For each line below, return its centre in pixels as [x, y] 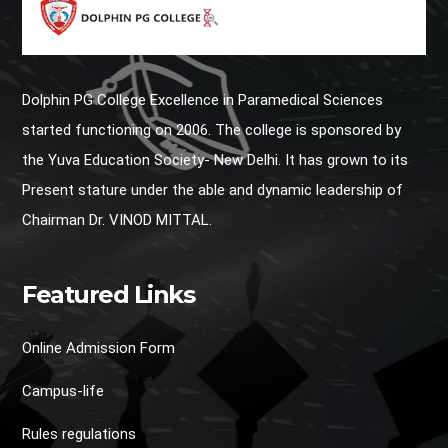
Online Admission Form [99, 347]
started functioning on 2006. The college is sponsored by [212, 129]
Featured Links [108, 294]
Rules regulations [79, 433]
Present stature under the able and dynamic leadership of [213, 189]
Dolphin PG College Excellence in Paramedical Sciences [203, 99]
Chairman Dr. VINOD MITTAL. [117, 219]
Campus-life [63, 390]
